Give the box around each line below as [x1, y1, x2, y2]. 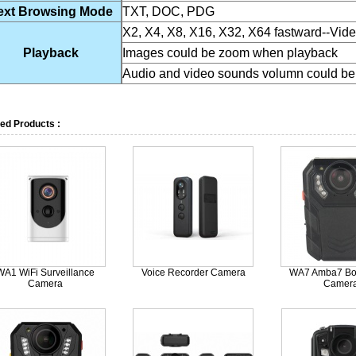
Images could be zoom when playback [122, 46, 338, 60]
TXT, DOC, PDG [122, 5, 215, 18]
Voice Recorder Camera [141, 267, 246, 278]
